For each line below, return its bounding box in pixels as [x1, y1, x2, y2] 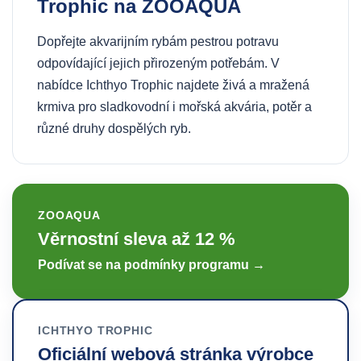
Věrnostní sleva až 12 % [38, 229, 235, 249]
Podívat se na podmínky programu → [38, 258, 265, 272]
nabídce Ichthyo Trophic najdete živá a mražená [37, 78, 309, 92]
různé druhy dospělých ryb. [37, 122, 191, 135]
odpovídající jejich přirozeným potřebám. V [37, 56, 280, 70]
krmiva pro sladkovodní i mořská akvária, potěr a [37, 100, 312, 114]
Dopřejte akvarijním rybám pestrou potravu [37, 35, 279, 48]
